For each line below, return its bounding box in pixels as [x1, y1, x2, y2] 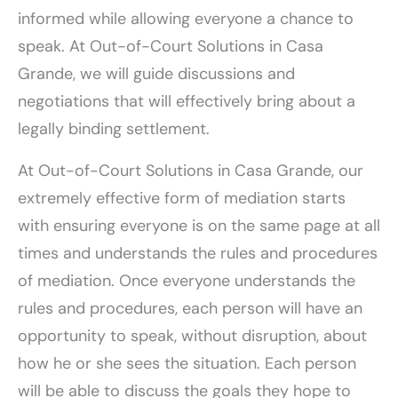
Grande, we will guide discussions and [18, 62, 295, 84]
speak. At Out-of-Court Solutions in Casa [18, 35, 323, 57]
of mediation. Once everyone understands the [18, 269, 355, 291]
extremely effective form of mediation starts [18, 187, 346, 209]
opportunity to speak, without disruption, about [18, 324, 367, 346]
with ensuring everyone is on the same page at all [18, 214, 380, 236]
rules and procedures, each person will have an [18, 297, 362, 319]
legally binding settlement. [18, 117, 210, 139]
